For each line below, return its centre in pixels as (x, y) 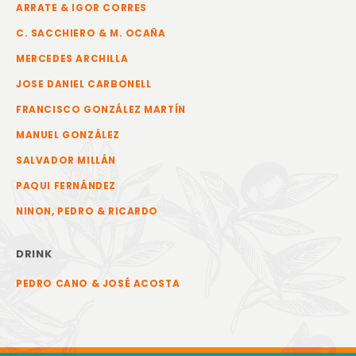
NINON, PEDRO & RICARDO (87, 211)
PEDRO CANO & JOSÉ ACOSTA (98, 284)
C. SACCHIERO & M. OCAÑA (91, 33)
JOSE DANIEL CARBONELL (84, 84)
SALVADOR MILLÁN (66, 161)
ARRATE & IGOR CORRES (81, 8)
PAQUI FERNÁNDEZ (66, 186)
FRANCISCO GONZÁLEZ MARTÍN (101, 110)
